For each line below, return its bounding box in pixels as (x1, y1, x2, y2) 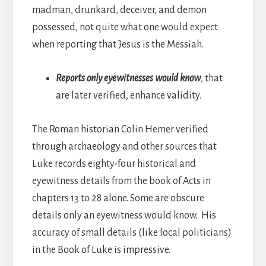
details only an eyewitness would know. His (31, 210, 216, 221)
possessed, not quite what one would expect (31, 21, 218, 33)
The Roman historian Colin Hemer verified (31, 123, 208, 135)
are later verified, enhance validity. (55, 90, 201, 101)
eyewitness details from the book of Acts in (31, 175, 211, 186)
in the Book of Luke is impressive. (31, 244, 172, 255)
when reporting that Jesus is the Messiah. (31, 39, 204, 50)
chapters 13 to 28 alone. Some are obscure (31, 192, 204, 204)
